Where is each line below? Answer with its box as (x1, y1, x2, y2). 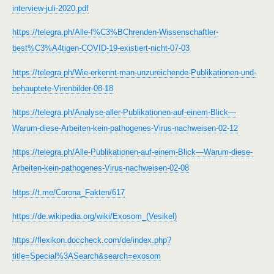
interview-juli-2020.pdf (12, 4, 89, 13)
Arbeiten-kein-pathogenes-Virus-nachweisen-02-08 (12, 163, 189, 173)
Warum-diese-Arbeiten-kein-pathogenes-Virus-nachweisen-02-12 (12, 124, 238, 133)
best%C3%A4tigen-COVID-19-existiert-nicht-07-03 (12, 43, 190, 53)
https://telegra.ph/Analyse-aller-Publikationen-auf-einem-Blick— (12, 108, 236, 117)
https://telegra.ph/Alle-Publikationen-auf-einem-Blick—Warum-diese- (12, 147, 253, 157)
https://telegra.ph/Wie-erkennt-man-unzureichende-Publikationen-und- (12, 67, 256, 77)
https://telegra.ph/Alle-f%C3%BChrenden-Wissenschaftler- (12, 28, 218, 37)
